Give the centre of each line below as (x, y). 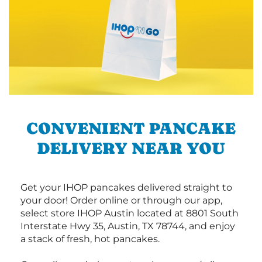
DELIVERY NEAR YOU (131, 148)
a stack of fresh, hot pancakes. (90, 239)
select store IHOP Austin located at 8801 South (130, 213)
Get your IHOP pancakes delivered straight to (126, 187)
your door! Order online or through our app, (121, 200)
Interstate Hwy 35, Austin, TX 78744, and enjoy (128, 226)
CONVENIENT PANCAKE (131, 128)
